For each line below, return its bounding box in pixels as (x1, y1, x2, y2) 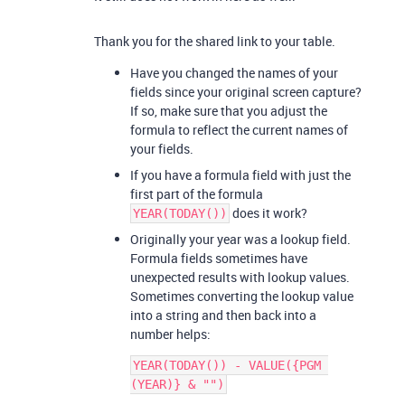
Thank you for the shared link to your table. (94, 33, 335, 50)
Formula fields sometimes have (130, 250, 307, 267)
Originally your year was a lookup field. (130, 231, 351, 248)
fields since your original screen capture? (130, 83, 362, 100)
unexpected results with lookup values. (130, 268, 350, 286)
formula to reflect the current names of (130, 121, 348, 138)
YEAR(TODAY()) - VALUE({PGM (133, 358, 321, 372)
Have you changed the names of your (130, 64, 338, 81)
